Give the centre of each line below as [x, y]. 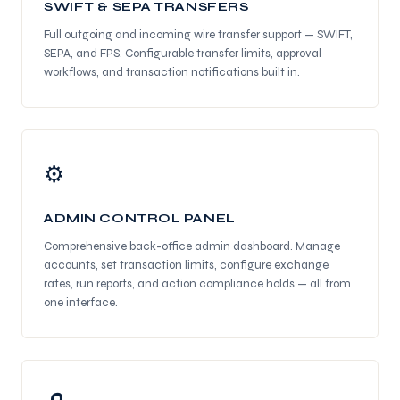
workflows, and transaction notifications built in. [172, 72]
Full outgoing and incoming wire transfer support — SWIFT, [198, 35]
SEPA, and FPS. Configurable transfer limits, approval [183, 54]
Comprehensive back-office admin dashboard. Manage [192, 246]
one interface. [81, 303]
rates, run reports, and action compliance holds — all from [197, 284]
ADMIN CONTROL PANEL [140, 218]
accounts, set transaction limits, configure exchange [186, 265]
